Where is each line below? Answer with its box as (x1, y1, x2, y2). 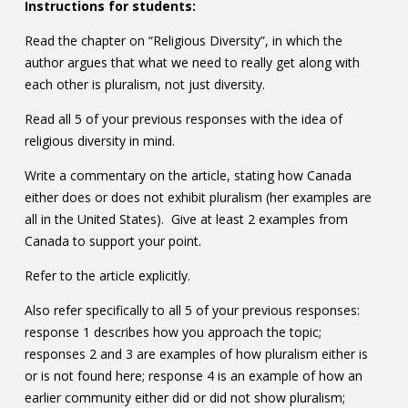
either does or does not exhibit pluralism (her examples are (24, 189, 372, 207)
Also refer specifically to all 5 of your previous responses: (24, 301, 360, 320)
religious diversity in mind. (24, 132, 175, 150)
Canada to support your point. (24, 232, 201, 250)
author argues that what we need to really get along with (24, 54, 360, 72)
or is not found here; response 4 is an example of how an (24, 367, 362, 385)
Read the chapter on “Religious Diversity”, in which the (24, 32, 342, 50)
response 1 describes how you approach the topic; (24, 323, 321, 342)
